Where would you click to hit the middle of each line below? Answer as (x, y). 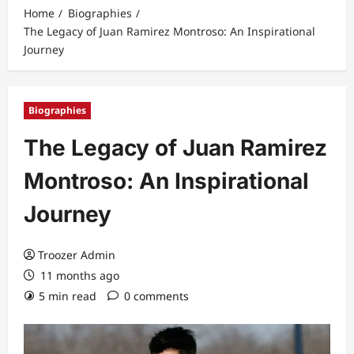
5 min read (68, 296)
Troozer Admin (77, 255)
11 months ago (78, 275)
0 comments (156, 296)
